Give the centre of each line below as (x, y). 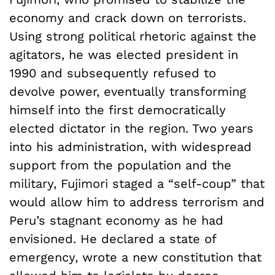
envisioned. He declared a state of (113, 238)
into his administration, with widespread (130, 146)
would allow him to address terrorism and (137, 202)
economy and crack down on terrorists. (128, 17)
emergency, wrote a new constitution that (135, 257)
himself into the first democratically (118, 110)
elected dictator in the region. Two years (131, 128)
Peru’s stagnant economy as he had (116, 220)
